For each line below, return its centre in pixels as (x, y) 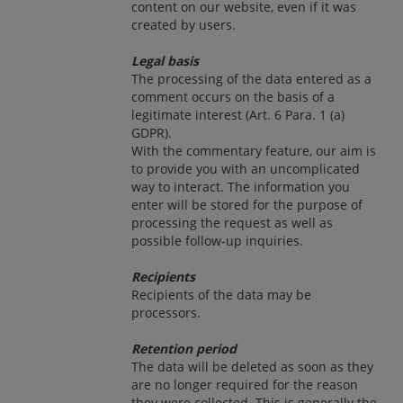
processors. (166, 312)
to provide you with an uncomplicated (246, 168)
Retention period (184, 348)
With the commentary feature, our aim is (254, 150)
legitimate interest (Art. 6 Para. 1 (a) (238, 114)
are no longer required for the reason (245, 384)
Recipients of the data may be (221, 294)
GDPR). (152, 132)
